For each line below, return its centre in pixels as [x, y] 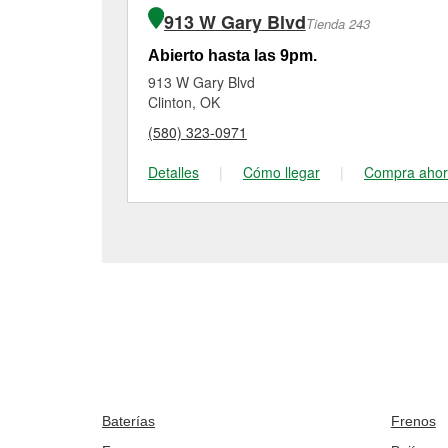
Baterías [128, 421]
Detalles [173, 172]
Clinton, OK [184, 102]
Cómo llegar [281, 172]
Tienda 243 [337, 23]
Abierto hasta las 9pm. [232, 55]
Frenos [413, 421]
